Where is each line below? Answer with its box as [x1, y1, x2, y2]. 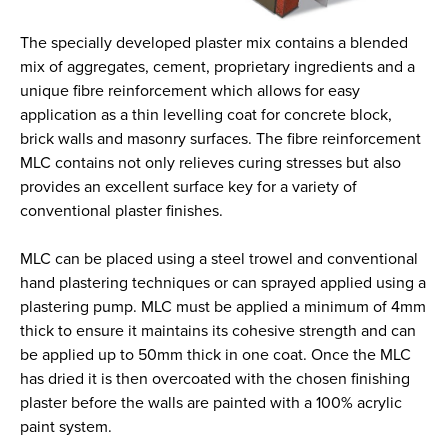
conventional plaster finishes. [20, 200, 223, 221]
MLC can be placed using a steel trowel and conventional [20, 248, 418, 269]
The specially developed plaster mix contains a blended [20, 32, 408, 53]
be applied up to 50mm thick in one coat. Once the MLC [20, 344, 411, 365]
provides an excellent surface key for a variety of [20, 176, 357, 197]
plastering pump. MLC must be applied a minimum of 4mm [20, 296, 426, 317]
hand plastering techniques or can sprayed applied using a [20, 272, 426, 293]
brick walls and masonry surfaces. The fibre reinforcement [20, 128, 421, 149]
